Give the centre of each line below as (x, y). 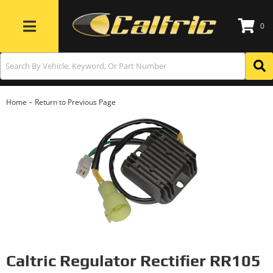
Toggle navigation (55, 33)
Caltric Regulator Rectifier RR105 (133, 261)
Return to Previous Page (75, 102)
